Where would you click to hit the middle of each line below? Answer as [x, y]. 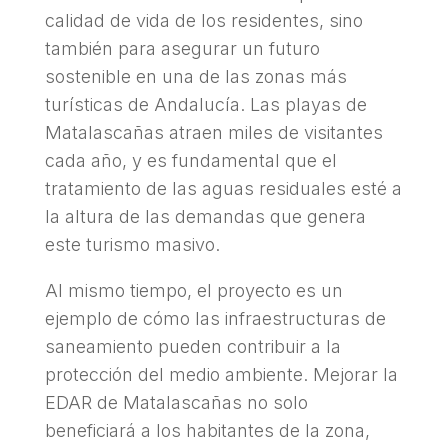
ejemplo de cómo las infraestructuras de [215, 318]
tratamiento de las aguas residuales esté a [223, 188]
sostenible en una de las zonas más [195, 76]
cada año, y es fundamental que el [190, 160]
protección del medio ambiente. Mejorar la [221, 374]
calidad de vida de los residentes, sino [203, 20]
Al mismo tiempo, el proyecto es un [193, 290]
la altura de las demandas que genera [205, 216]
